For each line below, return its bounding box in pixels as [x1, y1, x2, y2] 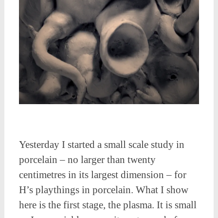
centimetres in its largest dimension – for [18, 169, 186, 181]
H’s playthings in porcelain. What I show [18, 184, 188, 196]
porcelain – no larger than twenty [18, 154, 156, 166]
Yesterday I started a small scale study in [18, 139, 184, 151]
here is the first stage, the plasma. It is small [18, 199, 197, 211]
